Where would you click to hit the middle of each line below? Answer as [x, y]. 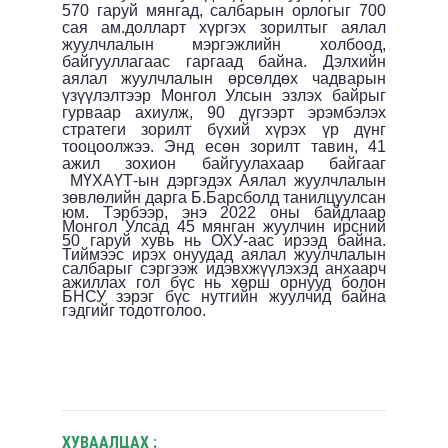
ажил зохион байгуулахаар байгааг [224, 163]
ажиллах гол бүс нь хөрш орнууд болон [224, 282]
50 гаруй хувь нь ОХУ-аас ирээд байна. [224, 240]
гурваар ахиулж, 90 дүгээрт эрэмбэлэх [224, 112]
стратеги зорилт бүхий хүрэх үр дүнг [224, 129]
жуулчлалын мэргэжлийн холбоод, [224, 44]
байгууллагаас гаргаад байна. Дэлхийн [224, 61]
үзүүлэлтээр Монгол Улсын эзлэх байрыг [224, 95]
